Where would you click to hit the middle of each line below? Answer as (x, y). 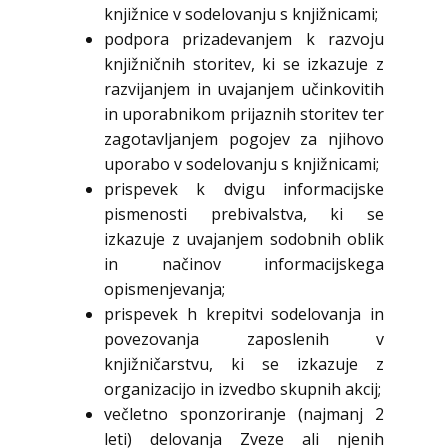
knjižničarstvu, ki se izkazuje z (244, 364)
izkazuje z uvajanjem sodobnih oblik (244, 239)
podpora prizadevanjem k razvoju (244, 39)
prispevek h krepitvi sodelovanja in (244, 314)
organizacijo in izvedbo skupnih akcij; (242, 389)
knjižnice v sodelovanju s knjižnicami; (241, 14)
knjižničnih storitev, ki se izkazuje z (244, 64)
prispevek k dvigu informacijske (244, 189)
